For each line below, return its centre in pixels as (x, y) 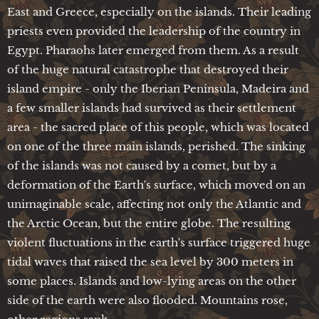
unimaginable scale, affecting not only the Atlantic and (154, 204)
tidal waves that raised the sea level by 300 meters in (150, 261)
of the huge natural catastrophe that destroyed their (148, 69)
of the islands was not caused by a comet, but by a (142, 165)
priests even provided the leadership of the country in (154, 31)
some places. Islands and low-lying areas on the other (152, 281)
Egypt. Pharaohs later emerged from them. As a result (153, 50)
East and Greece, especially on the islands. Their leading (159, 11)
